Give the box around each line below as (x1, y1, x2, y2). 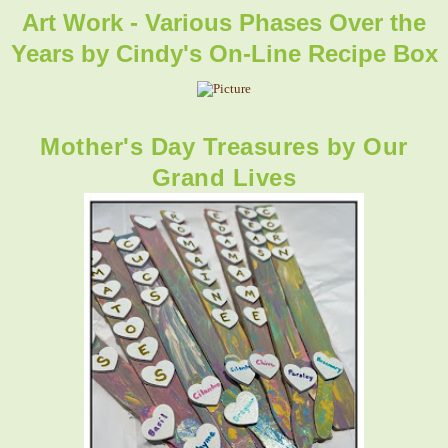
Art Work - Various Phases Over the (22, 8, 426, 36)
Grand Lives (151, 163, 297, 191)
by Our (326, 132, 408, 160)
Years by (10, 39, 116, 67)
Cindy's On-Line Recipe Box (115, 39, 438, 67)
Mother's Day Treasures (40, 132, 327, 160)
